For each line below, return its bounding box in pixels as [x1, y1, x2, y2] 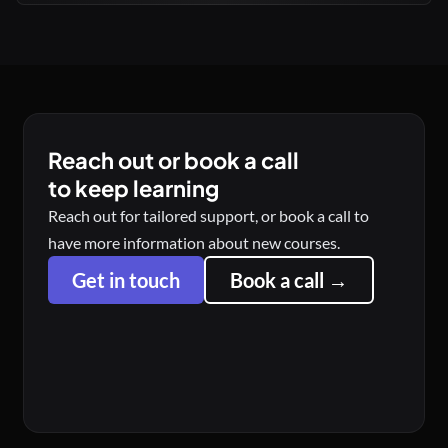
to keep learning [48, 174, 220, 203]
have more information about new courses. [48, 233, 341, 253]
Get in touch [72, 268, 181, 293]
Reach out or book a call [48, 146, 300, 175]
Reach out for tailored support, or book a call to [48, 206, 370, 226]
